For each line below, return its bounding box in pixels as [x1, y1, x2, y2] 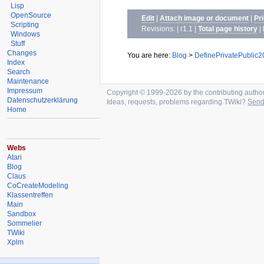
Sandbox [7, 209, 37, 218]
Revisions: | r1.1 [141, 24, 195, 33]
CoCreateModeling [7, 181, 69, 190]
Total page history [198, 24, 258, 33]
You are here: [127, 51, 172, 59]
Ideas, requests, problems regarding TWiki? [107, 97, 248, 105]
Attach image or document [160, 14, 249, 22]
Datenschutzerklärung [7, 95, 78, 104]
